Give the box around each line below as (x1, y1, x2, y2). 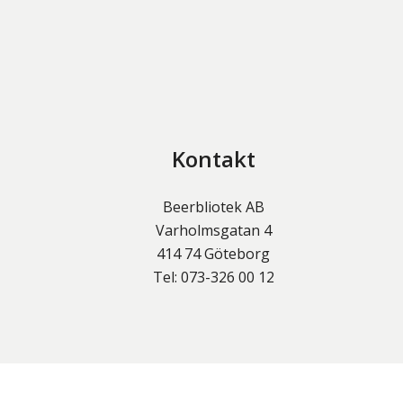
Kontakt (171, 144, 255, 175)
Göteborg (204, 244, 271, 264)
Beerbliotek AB (162, 197, 264, 218)
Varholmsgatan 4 (155, 220, 272, 241)
